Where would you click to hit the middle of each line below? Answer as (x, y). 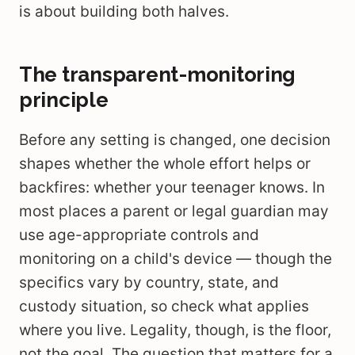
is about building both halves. (124, 11)
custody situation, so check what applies (164, 306)
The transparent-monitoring (158, 74)
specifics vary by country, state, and (149, 282)
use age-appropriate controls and (139, 235)
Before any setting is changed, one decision (175, 140)
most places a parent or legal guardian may (174, 211)
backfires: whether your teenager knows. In (172, 187)
